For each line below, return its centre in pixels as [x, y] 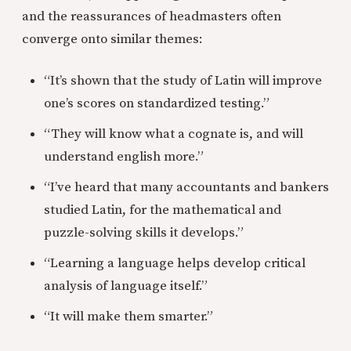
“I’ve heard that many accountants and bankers [186, 188]
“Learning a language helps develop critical [175, 264]
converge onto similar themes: [112, 40]
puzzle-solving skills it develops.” [144, 233]
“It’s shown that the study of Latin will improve [183, 81]
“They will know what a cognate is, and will [174, 134]
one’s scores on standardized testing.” [157, 104]
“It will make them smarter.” [128, 317]
